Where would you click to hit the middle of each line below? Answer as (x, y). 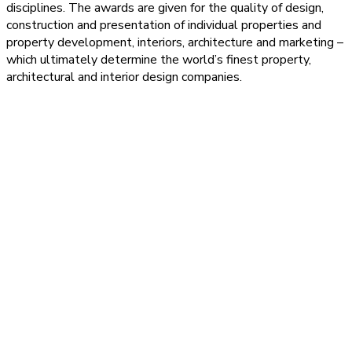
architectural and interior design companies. (124, 77)
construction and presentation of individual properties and (164, 25)
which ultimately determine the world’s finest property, (159, 59)
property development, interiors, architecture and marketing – (175, 42)
